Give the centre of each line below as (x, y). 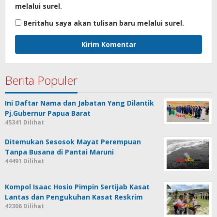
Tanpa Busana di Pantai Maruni (59, 152)
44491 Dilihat (24, 161)
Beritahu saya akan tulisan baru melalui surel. (104, 23)
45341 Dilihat (24, 122)
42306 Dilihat (24, 206)
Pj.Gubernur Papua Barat (48, 113)
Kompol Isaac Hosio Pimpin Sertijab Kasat (77, 187)
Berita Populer (41, 80)
